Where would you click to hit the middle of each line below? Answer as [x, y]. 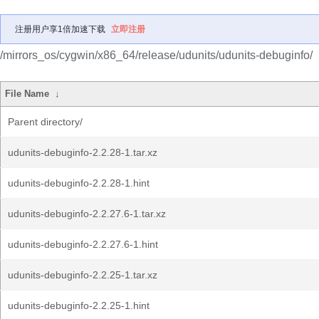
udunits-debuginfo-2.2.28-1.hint [79, 183]
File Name [27, 94]
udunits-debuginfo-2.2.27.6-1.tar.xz [87, 214]
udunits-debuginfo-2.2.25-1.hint [79, 305]
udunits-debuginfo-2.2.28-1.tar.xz [83, 152]
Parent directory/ [45, 122]
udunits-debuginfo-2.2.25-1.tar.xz [83, 275]
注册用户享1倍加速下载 [60, 29]
